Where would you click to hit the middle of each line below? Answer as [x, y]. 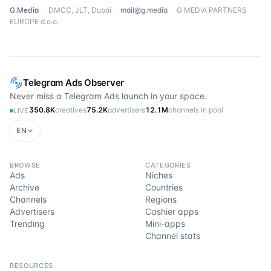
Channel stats [173, 236]
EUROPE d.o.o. [34, 21]
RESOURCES [31, 266]
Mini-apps [165, 224]
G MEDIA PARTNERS [212, 10]
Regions [161, 199]
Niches [159, 175]
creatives [70, 110]
